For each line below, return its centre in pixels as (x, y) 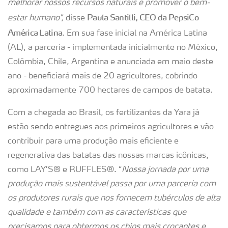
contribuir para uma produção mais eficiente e (93, 141)
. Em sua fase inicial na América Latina (135, 34)
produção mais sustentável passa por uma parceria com (112, 184)
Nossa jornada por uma (165, 170)
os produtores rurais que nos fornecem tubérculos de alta (114, 198)
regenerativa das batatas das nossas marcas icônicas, (108, 156)
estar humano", (36, 18)
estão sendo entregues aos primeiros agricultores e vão (111, 127)
